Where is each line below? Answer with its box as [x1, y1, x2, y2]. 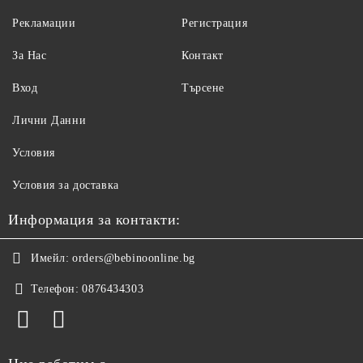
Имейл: [31, 251, 70, 264]
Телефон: [31, 282, 79, 295]
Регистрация [181, 16, 248, 29]
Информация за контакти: [8, 211, 181, 228]
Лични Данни [12, 113, 87, 126]
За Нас [12, 49, 47, 62]
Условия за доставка [12, 178, 119, 191]
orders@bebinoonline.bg [72, 251, 195, 264]
